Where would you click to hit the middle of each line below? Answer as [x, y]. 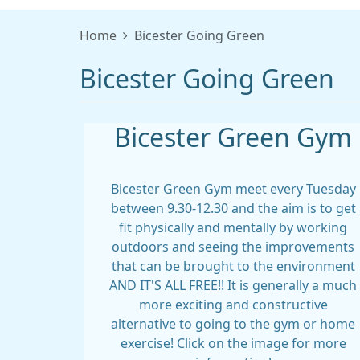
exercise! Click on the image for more [233, 343]
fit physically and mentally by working [233, 227]
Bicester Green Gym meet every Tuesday [233, 189]
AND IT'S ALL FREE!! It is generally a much [233, 285]
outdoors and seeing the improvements [233, 247]
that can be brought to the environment [233, 266]
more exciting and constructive [233, 305]
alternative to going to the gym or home [233, 324]
